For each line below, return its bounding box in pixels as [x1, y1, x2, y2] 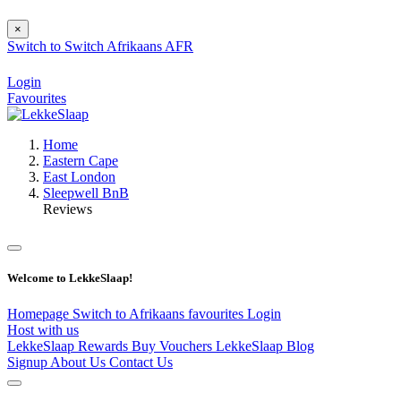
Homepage [7, 305, 73, 321]
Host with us [7, 321, 79, 337]
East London [43, 169, 115, 185]
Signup [7, 354, 50, 370]
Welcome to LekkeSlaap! [7, 271, 132, 286]
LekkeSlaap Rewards [7, 337, 132, 354]
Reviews [43, 201, 92, 218]
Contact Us [109, 354, 173, 370]
